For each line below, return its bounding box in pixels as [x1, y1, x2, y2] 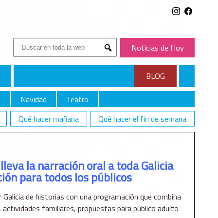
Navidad [20, 93, 47, 105]
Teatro [66, 93, 89, 105]
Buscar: [13, 37, 36, 50]
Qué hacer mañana [18, 113, 79, 125]
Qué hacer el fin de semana [98, 113, 186, 125]
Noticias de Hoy [131, 42, 184, 54]
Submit [108, 52, 128, 59]
